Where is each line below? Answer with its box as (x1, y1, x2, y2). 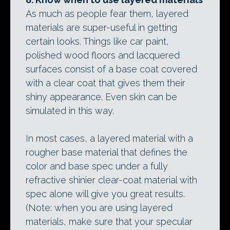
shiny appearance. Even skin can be (26, 91, 177, 102)
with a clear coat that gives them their (26, 77, 185, 88)
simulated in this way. (26, 105, 114, 116)
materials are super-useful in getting (26, 22, 177, 33)
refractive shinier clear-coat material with (26, 174, 197, 185)
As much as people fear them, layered (26, 8, 188, 19)
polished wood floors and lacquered (26, 49, 180, 61)
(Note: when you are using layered (26, 202, 172, 213)
